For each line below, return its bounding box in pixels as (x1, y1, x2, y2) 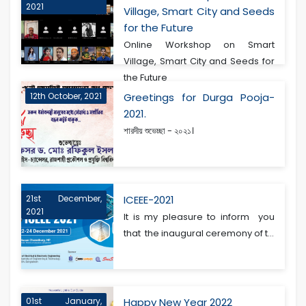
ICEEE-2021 (124, 193, 175, 208)
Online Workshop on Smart (124, 38, 275, 52)
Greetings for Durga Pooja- (124, 90, 275, 105)
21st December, (26, 193, 102, 205)
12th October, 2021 (30, 90, 102, 102)
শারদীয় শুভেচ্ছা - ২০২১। (124, 124, 195, 138)
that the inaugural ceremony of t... (124, 227, 275, 240)
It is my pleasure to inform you (124, 210, 275, 224)
